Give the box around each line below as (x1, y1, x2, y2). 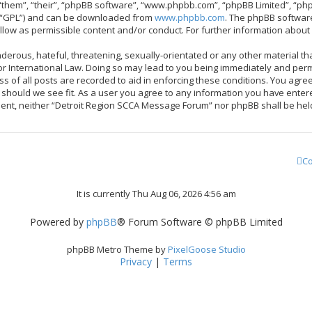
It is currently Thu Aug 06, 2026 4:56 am (76, 187, 236, 200)
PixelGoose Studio (167, 243, 246, 256)
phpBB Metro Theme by (66, 243, 168, 256)
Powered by (29, 215, 86, 228)
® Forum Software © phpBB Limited (116, 215, 283, 228)
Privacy (120, 255, 152, 269)
